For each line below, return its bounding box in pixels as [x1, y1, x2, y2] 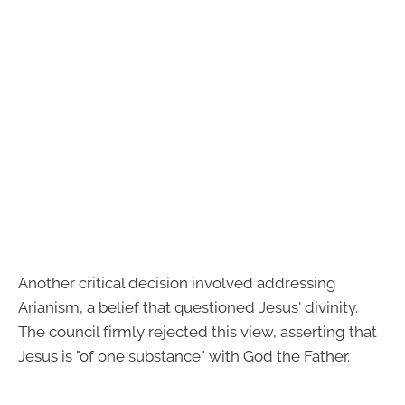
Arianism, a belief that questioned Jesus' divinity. [18, 297, 358, 316]
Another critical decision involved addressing [18, 273, 336, 292]
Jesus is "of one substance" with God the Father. [18, 346, 350, 365]
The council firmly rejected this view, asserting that [18, 322, 377, 341]
